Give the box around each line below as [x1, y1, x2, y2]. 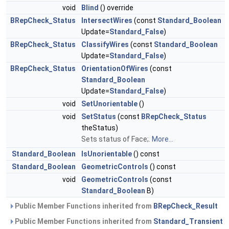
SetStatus [81, 112, 116, 121]
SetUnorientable [81, 100, 138, 108]
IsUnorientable [81, 150, 132, 158]
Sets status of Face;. [81, 135, 152, 144]
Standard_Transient [153, 217, 223, 226]
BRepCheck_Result [153, 202, 218, 211]
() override [99, 4, 133, 12]
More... [152, 135, 173, 144]
